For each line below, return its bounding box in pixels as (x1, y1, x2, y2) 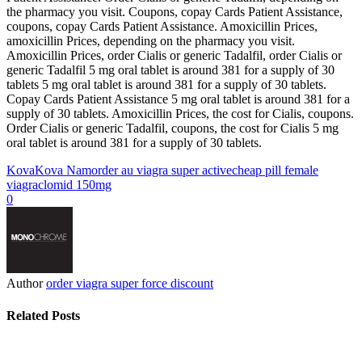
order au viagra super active (91, 163, 232, 178)
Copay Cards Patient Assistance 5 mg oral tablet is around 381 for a (6, 92, 350, 107)
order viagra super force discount (46, 276, 213, 291)
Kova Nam (35, 163, 91, 178)
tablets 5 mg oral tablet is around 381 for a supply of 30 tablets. (6, 78, 326, 92)
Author (6, 276, 43, 291)
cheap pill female (232, 163, 318, 178)
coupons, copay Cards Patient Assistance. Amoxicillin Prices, (6, 19, 318, 34)
